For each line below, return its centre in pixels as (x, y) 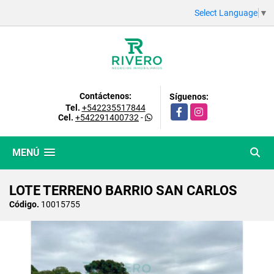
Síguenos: (189, 96)
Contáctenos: (105, 96)
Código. (24, 204)
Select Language (226, 13)
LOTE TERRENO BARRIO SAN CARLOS (123, 190)
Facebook (190, 109)
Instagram (210, 109)
